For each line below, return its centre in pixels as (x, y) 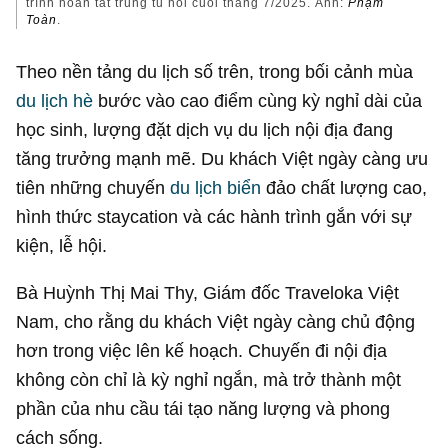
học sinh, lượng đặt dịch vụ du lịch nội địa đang (205, 129)
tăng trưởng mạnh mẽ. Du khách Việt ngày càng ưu (222, 158)
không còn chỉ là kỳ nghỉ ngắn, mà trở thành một (209, 380)
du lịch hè (55, 100)
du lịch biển (216, 187)
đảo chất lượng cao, (344, 187)
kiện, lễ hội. (62, 245)
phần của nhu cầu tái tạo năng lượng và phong (203, 409)
